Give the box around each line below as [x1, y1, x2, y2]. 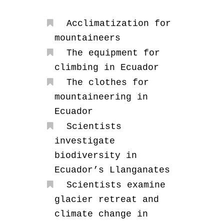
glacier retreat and [54, 194, 159, 205]
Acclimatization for [66, 18, 171, 29]
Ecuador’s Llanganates [54, 165, 170, 175]
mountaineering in [54, 92, 148, 102]
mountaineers [54, 33, 120, 43]
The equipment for [66, 48, 160, 58]
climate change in [54, 209, 148, 219]
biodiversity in [54, 150, 137, 161]
